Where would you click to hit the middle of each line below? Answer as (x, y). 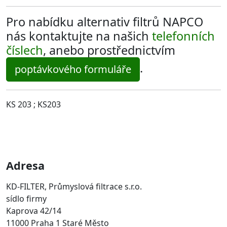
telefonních (183, 36)
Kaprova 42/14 (34, 211)
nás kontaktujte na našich (79, 36)
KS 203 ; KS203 (33, 104)
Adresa (25, 165)
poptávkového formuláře (73, 69)
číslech (25, 50)
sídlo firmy (26, 199)
